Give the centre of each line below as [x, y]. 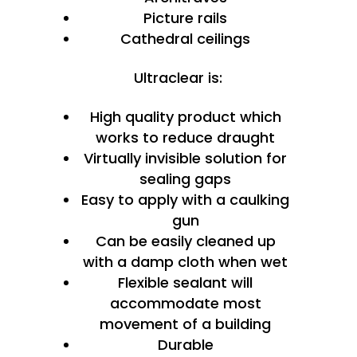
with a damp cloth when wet [186, 262]
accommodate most [185, 303]
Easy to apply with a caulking [186, 200]
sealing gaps [186, 179]
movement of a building [186, 324]
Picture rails [186, 18]
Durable [185, 345]
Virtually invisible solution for [186, 158]
